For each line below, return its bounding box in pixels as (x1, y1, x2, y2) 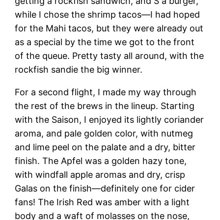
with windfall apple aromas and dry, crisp (15, 169, 186, 180)
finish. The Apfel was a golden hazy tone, (15, 156, 187, 166)
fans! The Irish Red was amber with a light (15, 197, 190, 208)
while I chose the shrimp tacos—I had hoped (15, 9, 200, 20)
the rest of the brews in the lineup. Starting (15, 101, 195, 111)
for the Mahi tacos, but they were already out (15, 23, 204, 34)
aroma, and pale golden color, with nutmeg (15, 128, 193, 139)
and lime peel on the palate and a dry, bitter (15, 142, 196, 153)
